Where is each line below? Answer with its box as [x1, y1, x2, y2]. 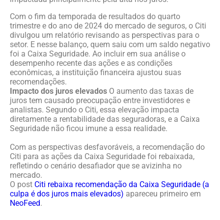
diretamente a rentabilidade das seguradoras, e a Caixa [10, 114, 200, 124]
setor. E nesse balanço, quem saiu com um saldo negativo [10, 40, 210, 49]
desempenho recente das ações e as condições [10, 58, 172, 68]
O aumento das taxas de [107, 86, 193, 96]
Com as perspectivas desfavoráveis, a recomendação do [10, 142, 205, 152]
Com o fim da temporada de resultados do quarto [10, 12, 180, 21]
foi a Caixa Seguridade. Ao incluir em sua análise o [10, 49, 186, 58]
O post [10, 180, 34, 189]
